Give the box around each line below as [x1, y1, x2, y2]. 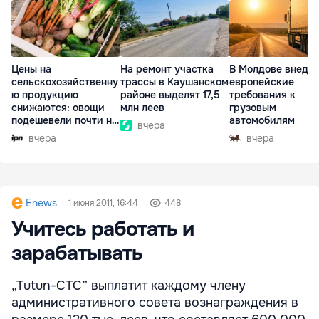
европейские [229, 75, 294, 89]
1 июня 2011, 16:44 [68, 197, 138, 209]
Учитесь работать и [11, 216, 194, 242]
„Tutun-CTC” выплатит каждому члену [11, 278, 246, 293]
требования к [229, 88, 296, 102]
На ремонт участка [120, 63, 214, 76]
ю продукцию [11, 88, 78, 102]
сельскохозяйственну [11, 75, 118, 89]
